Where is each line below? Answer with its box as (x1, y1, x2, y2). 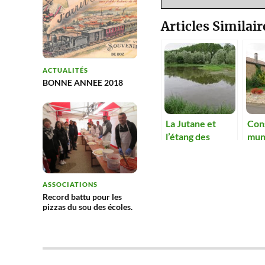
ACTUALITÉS (43, 66, 88, 74)
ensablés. (166, 157, 205, 168)
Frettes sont (166, 144, 217, 155)
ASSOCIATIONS (43, 180, 98, 188)
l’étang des (166, 131, 210, 142)
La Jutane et (166, 118, 216, 129)
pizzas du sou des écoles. (43, 202, 132, 212)
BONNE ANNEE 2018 (43, 77, 123, 88)
